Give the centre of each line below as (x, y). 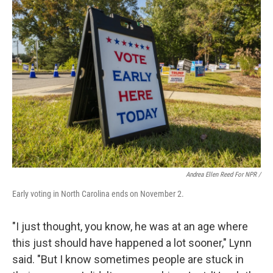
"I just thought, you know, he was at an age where (130, 226)
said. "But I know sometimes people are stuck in (128, 259)
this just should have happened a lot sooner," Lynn (132, 243)
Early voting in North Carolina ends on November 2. (98, 194)
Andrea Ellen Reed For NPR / (223, 175)
